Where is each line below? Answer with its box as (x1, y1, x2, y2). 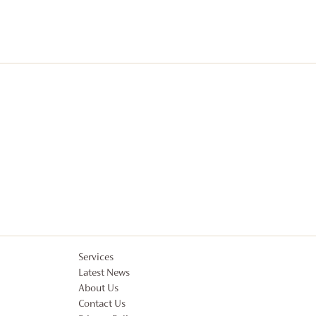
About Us (78, 284, 119, 295)
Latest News (78, 268, 130, 279)
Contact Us (78, 299, 126, 310)
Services (78, 253, 114, 264)
